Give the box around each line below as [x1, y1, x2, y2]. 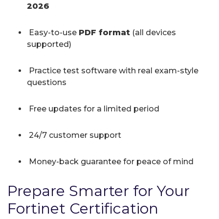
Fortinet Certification [7, 199, 158, 218]
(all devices [130, 27, 176, 37]
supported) [27, 39, 71, 49]
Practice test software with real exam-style [27, 66, 198, 75]
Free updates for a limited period [27, 104, 159, 113]
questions [27, 77, 66, 87]
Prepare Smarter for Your [7, 181, 190, 200]
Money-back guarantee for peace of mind [27, 156, 194, 166]
